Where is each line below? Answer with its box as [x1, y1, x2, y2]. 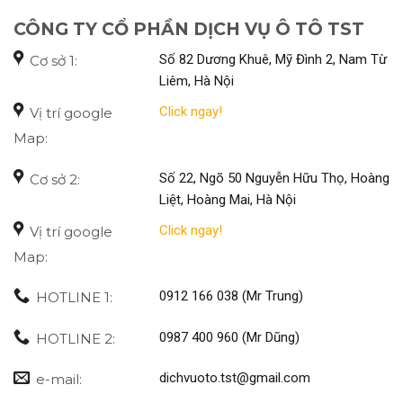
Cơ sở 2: [30, 170, 80, 188]
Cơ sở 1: [30, 52, 77, 70]
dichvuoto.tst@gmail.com [159, 370, 310, 387]
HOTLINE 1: [36, 289, 112, 307]
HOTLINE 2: [36, 329, 115, 347]
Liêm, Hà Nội [159, 73, 234, 90]
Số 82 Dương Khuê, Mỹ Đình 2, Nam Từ [159, 51, 387, 68]
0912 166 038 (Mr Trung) [159, 288, 303, 305]
